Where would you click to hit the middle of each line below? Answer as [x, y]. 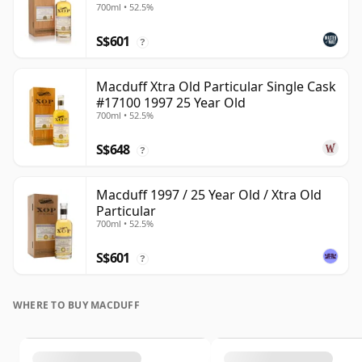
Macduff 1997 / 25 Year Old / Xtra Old [209, 195]
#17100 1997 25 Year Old [171, 103]
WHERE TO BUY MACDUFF [76, 305]
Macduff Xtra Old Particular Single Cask [216, 87]
